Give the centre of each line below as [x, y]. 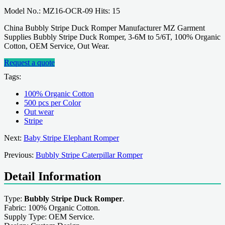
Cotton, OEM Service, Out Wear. [57, 46]
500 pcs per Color [52, 102]
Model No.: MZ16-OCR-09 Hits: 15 [62, 11]
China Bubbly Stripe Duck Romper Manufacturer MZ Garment [104, 28]
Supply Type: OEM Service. [50, 216]
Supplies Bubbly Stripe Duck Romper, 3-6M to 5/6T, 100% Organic [112, 37]
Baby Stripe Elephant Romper [71, 138]
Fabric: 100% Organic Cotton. [52, 207]
